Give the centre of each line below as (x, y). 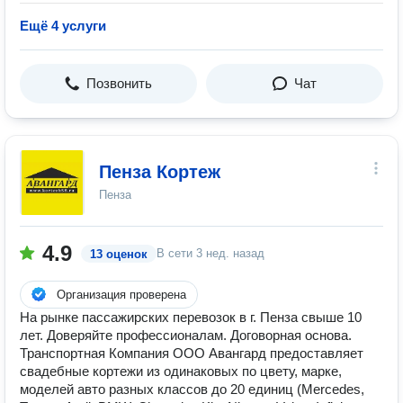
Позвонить (119, 83)
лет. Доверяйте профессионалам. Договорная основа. (186, 335)
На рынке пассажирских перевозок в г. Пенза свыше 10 (191, 317)
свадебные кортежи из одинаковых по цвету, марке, (181, 371)
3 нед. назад (230, 253)
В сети (176, 253)
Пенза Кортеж (160, 172)
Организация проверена (121, 295)
